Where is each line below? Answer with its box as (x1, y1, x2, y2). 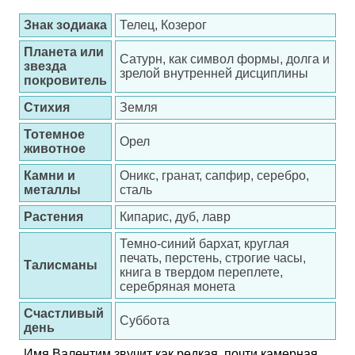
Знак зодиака (24, 18, 107, 32)
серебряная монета (120, 280, 235, 293)
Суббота (120, 314, 170, 327)
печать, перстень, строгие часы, (120, 251, 306, 265)
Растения (24, 210, 83, 223)
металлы (24, 183, 81, 197)
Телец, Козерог (120, 18, 207, 32)
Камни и (24, 169, 75, 182)
